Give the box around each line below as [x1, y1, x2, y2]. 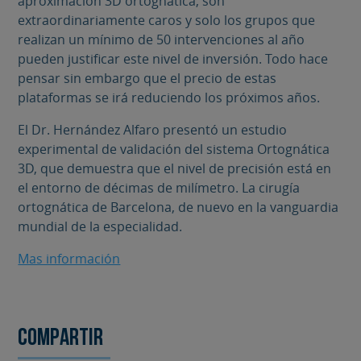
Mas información [18, 250, 121, 268]
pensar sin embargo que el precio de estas [18, 69, 277, 88]
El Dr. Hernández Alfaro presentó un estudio [18, 121, 288, 139]
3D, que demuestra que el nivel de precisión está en [18, 160, 332, 178]
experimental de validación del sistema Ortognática [18, 140, 330, 159]
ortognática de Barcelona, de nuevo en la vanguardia [18, 198, 339, 217]
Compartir [18, 326, 104, 351]
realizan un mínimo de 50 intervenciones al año [18, 31, 305, 49]
